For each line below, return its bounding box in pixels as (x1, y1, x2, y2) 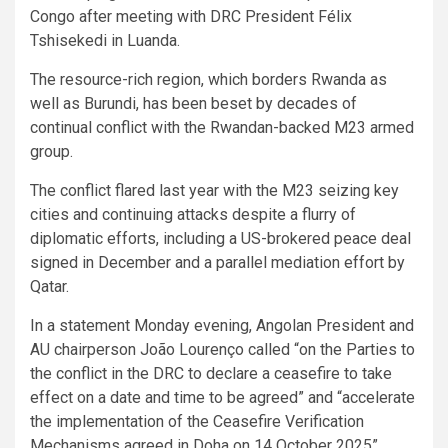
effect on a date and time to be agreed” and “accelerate (30, 387, 415, 407)
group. (30, 141, 73, 161)
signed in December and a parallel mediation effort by (30, 252, 405, 272)
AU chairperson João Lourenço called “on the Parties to (30, 339, 415, 359)
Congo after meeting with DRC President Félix (30, 6, 352, 26)
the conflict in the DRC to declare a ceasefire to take (30, 363, 392, 383)
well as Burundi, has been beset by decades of (30, 93, 357, 113)
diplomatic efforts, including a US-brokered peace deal (30, 228, 411, 248)
